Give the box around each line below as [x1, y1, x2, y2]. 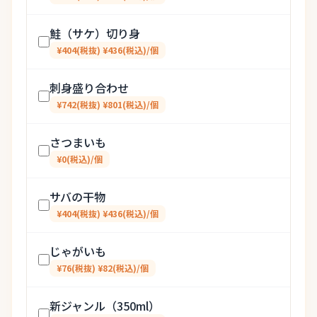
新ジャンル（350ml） [50, 297, 160, 314]
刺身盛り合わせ [50, 79, 129, 96]
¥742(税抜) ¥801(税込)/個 [57, 98, 158, 110]
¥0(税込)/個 [57, 153, 103, 165]
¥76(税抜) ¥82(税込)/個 [57, 262, 149, 274]
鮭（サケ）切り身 [50, 25, 140, 42]
